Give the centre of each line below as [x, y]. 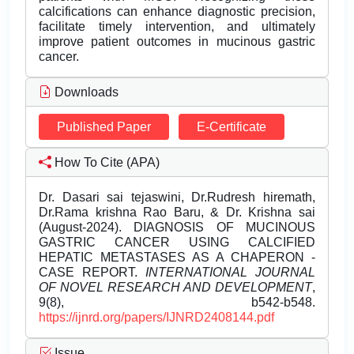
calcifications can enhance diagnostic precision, [177, 12]
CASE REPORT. [92, 273]
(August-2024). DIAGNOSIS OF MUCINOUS [177, 228]
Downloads [85, 92]
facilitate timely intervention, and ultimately [177, 27]
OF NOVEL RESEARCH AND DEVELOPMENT [175, 288]
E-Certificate [232, 127]
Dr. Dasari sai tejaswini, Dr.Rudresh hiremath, [177, 198]
